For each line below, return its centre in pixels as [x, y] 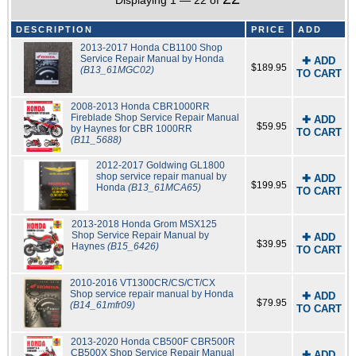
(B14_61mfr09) [102, 306]
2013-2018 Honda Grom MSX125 [144, 224]
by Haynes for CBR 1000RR [131, 129]
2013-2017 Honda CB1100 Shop [152, 48]
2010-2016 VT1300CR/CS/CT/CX [142, 283]
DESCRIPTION [54, 30]
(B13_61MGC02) [118, 70]
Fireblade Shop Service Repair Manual [155, 118]
